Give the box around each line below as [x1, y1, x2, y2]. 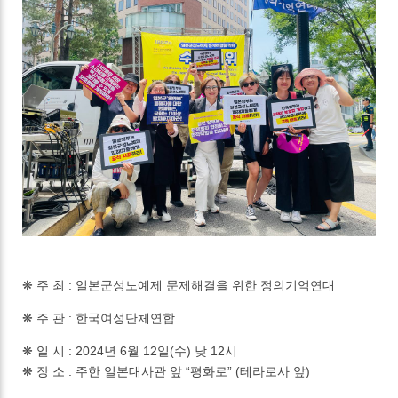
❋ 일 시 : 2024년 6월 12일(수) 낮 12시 [22, 344, 238, 359]
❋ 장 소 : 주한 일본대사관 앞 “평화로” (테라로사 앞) [22, 364, 311, 379]
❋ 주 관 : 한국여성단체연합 [22, 311, 176, 326]
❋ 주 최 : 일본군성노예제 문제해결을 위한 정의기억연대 [22, 278, 336, 293]
